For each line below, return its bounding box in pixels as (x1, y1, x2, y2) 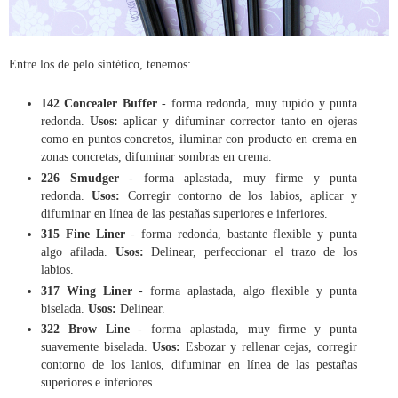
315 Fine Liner (41, 227, 125, 242)
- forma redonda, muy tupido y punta (156, 95, 358, 110)
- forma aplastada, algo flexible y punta (131, 283, 358, 298)
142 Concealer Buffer (41, 95, 157, 110)
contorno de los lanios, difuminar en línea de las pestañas (41, 357, 357, 372)
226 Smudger (41, 170, 129, 185)
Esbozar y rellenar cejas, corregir (185, 339, 358, 354)
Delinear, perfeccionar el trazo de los (151, 244, 357, 259)
